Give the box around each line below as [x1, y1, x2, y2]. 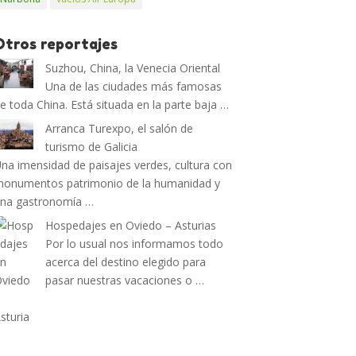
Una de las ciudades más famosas [45, 79, 222, 94]
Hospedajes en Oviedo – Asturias [45, 218, 217, 233]
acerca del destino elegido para [45, 254, 207, 269]
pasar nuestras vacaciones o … [45, 273, 205, 288]
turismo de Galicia [45, 139, 138, 154]
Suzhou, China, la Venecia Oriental [45, 60, 221, 75]
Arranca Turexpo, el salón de [45, 121, 194, 136]
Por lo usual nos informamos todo [45, 236, 224, 251]
